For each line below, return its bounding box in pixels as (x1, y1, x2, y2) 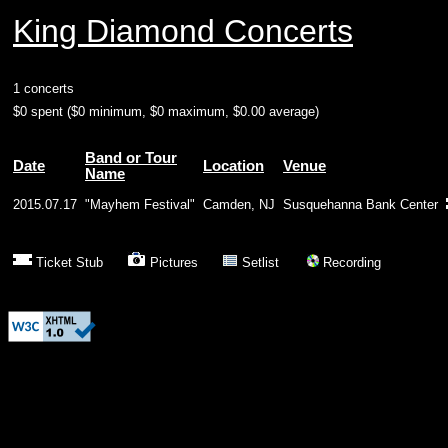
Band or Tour (85, 150, 177, 166)
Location (203, 158, 264, 174)
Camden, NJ (203, 197, 275, 212)
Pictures (146, 255, 222, 270)
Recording (319, 255, 381, 270)
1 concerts (13, 81, 74, 96)
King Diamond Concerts (13, 13, 353, 49)
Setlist (238, 255, 307, 270)
